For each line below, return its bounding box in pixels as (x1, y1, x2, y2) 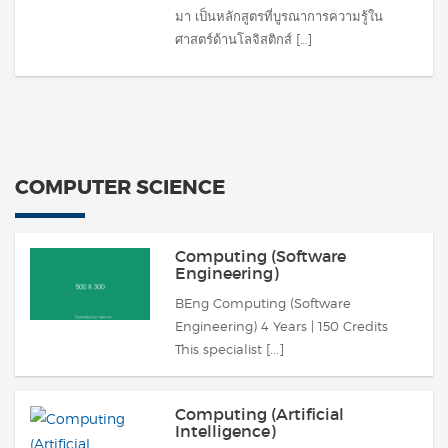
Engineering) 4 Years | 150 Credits (175, 318, 388, 334)
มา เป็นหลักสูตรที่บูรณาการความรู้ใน (175, 8, 383, 24)
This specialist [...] (175, 341, 284, 357)
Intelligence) (175, 421, 276, 441)
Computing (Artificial (175, 404, 344, 424)
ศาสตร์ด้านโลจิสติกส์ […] (175, 31, 312, 47)
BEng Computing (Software (175, 295, 351, 311)
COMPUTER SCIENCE (15, 174, 225, 200)
